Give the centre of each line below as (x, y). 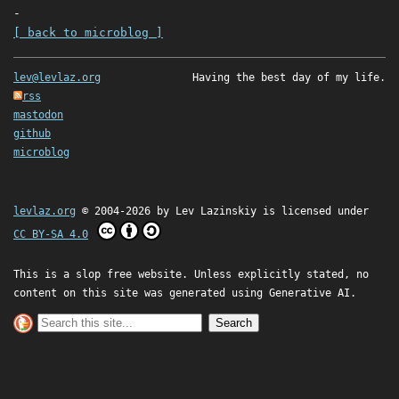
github (32, 134)
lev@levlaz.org (57, 78)
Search (234, 323)
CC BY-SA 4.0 (51, 235)
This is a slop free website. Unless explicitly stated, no (191, 275)
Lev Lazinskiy (216, 212)
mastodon (38, 115)
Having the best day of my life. (289, 78)
